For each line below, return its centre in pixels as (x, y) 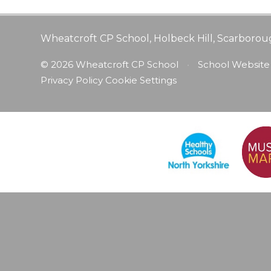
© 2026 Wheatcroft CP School (111, 64)
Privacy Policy (72, 80)
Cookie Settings (141, 80)
